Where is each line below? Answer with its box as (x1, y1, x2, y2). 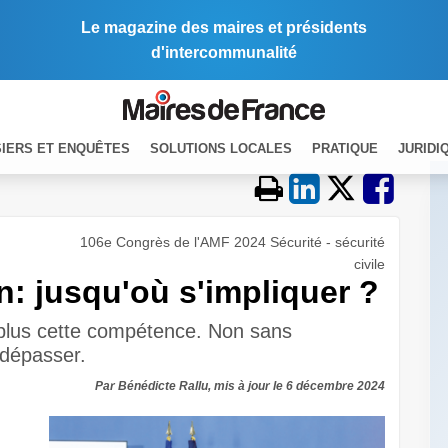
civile (354, 256, 385, 272)
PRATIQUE (312, 140, 378, 156)
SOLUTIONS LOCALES (150, 140, 292, 156)
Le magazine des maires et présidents (81, 19, 367, 36)
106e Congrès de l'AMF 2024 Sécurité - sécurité (80, 234, 385, 250)
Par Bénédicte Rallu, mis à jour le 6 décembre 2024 (95, 379, 385, 393)
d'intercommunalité (151, 44, 297, 61)
